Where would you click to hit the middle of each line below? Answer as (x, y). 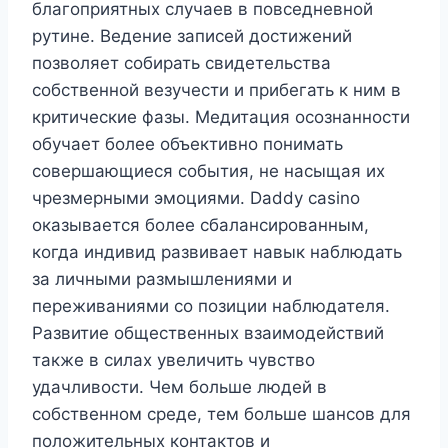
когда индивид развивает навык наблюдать (217, 251)
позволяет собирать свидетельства (181, 62)
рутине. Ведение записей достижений (192, 35)
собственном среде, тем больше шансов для (221, 413)
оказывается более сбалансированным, (200, 224)
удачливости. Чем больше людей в (179, 386)
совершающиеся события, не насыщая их (208, 170)
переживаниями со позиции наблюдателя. (211, 305)
